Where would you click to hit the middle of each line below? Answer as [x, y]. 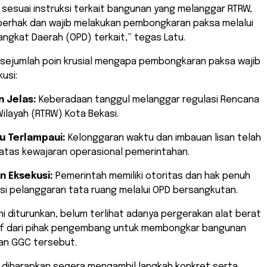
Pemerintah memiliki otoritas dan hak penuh [152, 176]
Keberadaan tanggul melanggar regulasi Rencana [148, 100]
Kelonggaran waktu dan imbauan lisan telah [163, 138]
